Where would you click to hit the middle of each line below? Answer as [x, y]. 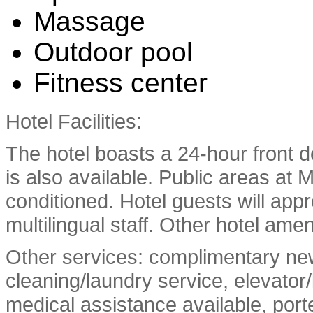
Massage [89, 21]
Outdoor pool [113, 52]
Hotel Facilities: [74, 121]
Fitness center [121, 82]
